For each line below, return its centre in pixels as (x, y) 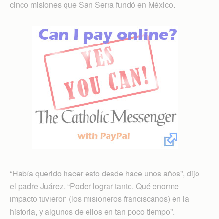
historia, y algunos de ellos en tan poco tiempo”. (92, 211)
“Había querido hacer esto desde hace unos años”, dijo (105, 173)
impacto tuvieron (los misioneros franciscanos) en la (99, 198)
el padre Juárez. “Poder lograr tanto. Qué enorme (94, 186)
